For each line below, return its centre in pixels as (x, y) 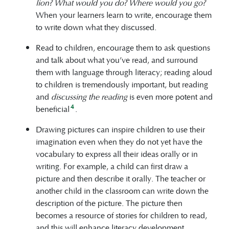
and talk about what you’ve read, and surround (117, 59)
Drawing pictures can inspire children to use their (120, 129)
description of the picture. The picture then (109, 202)
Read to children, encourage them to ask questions (123, 47)
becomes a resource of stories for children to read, (121, 215)
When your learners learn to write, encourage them (124, 14)
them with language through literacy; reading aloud (124, 72)
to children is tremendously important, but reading (122, 84)
